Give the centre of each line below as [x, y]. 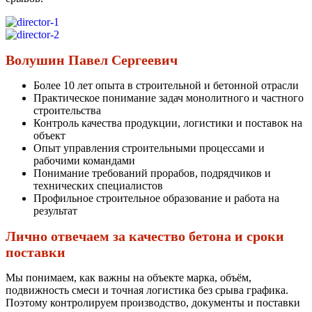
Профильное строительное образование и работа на [156, 198]
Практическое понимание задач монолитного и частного [169, 98]
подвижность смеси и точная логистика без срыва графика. [147, 290]
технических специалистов [98, 186]
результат [55, 211]
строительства [67, 111]
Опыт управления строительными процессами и [149, 148]
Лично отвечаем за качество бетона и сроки [145, 236]
